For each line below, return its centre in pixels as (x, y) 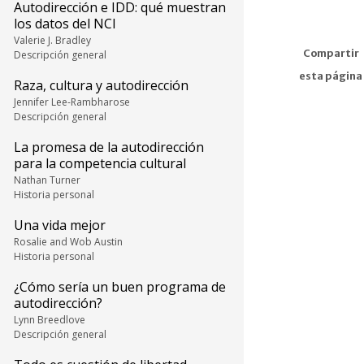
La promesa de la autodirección (109, 147)
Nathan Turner (47, 180)
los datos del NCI (65, 24)
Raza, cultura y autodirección (101, 85)
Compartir (331, 54)
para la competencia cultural (100, 163)
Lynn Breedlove (50, 320)
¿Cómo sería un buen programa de (120, 287)
